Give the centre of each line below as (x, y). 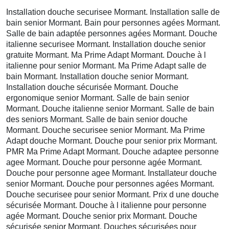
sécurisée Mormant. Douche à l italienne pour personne (106, 205)
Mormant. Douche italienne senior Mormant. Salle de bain (110, 108)
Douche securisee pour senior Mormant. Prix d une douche (112, 194)
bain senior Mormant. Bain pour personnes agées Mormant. (113, 22)
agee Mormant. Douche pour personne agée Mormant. (104, 162)
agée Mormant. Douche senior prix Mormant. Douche (102, 216)
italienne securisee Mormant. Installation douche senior (106, 44)
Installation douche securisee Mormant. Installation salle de (113, 12)
